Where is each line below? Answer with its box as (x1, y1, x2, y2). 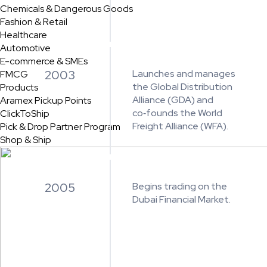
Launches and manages (132, 67, 235, 80)
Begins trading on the (132, 180, 227, 193)
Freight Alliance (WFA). (132, 120, 228, 132)
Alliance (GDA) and (132, 94, 213, 106)
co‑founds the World (132, 107, 222, 119)
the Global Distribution (132, 80, 232, 93)
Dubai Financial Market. (132, 193, 231, 206)
